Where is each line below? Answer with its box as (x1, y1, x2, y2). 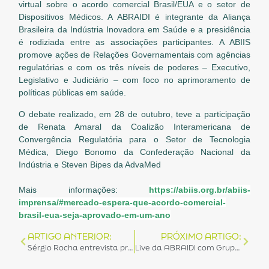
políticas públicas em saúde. (19, 88, 129, 98)
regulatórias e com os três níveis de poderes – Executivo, (19, 62, 250, 73)
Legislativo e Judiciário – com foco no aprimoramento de (19, 75, 250, 85)
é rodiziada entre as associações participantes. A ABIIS (19, 37, 250, 47)
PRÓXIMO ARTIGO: (160, 231, 241, 243)
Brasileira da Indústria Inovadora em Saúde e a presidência (19, 25, 250, 35)
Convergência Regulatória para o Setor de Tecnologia (19, 134, 250, 144)
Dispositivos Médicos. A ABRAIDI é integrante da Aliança (19, 12, 250, 22)
